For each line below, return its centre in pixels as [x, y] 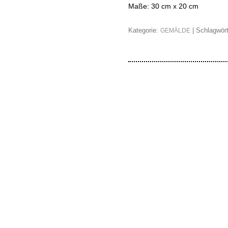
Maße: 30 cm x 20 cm [163, 6]
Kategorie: [144, 30]
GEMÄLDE [175, 31]
